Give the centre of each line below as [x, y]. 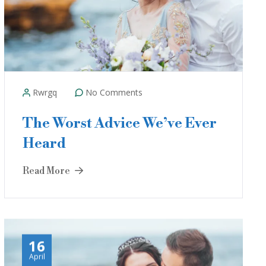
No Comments [113, 92]
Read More [47, 171]
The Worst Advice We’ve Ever [120, 123]
